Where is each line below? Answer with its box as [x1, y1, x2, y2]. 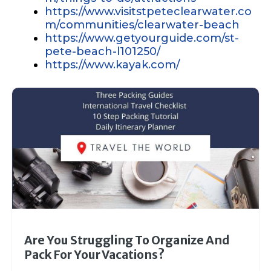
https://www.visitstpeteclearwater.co [45, 5, 252, 19]
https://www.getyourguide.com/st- [45, 31, 239, 45]
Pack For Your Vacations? [24, 247, 165, 262]
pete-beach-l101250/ [45, 45, 160, 59]
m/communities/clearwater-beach [45, 18, 240, 32]
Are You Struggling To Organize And [24, 232, 230, 247]
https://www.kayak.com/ [45, 58, 180, 72]
